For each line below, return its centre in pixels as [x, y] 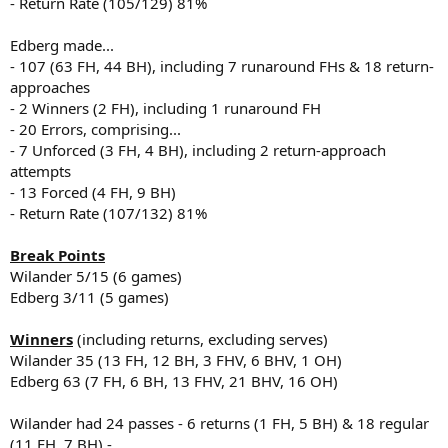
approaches [50, 86]
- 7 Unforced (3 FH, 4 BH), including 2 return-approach [198, 149]
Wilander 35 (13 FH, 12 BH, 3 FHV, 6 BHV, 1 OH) [176, 359]
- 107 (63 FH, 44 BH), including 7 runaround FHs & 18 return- [222, 65]
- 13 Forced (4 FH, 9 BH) [93, 191]
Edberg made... [62, 44]
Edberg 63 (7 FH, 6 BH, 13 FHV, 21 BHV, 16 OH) [174, 380]
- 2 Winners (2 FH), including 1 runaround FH [165, 107]
